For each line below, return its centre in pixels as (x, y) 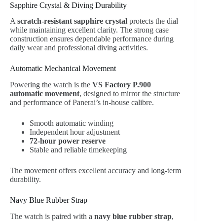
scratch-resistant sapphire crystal (72, 21)
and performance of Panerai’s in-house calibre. (82, 103)
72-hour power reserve (68, 141)
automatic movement (45, 94)
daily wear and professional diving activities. (79, 48)
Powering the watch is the (51, 85)
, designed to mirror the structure (130, 94)
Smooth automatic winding (72, 123)
